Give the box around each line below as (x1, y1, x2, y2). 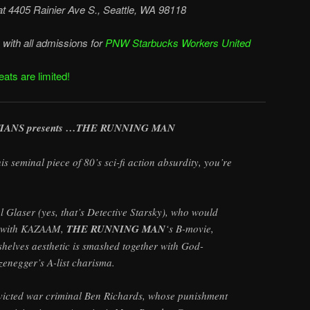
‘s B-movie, (165, 221, 214, 235)
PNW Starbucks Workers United (105, 35, 250, 51)
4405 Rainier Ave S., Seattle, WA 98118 (8, 1, 186, 17)
